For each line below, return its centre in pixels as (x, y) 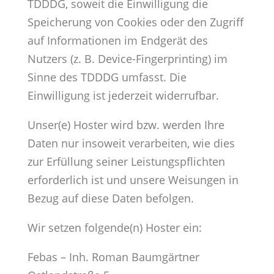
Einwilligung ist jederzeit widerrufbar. (123, 96)
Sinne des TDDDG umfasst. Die (107, 77)
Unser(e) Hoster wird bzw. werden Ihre (126, 125)
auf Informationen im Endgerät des (117, 41)
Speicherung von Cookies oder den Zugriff (135, 22)
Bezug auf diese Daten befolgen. (110, 198)
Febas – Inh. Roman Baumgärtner (113, 257)
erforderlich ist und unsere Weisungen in (133, 180)
